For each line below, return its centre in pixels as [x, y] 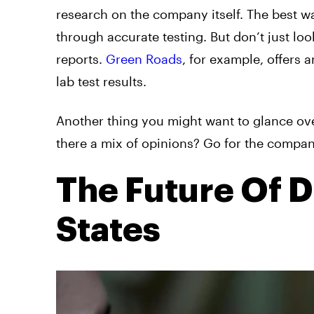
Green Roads [144, 59]
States [108, 230]
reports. [81, 59]
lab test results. [101, 82]
